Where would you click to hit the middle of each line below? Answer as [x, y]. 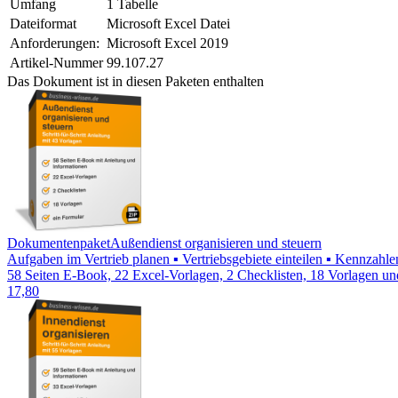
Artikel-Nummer [56, 62]
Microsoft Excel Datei [168, 23]
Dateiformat [43, 23]
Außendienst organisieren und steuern [216, 243]
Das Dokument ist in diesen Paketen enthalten [135, 81]
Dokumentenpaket [59, 243]
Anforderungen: [55, 43]
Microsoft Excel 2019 [167, 43]
